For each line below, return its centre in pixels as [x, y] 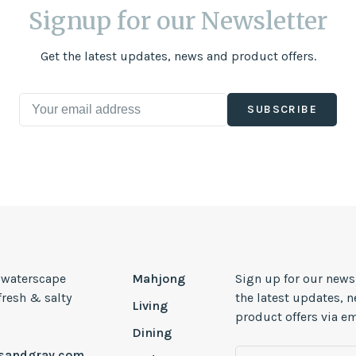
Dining [151, 333]
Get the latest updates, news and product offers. [178, 56]
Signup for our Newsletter [178, 21]
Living [149, 306]
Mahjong [158, 279]
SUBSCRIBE [282, 110]
